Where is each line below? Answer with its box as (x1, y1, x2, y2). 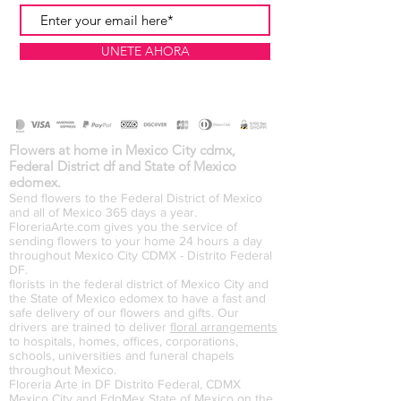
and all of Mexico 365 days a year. (9, 205, 197, 220)
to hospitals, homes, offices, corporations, (9, 334, 238, 349)
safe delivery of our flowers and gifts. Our (9, 305, 239, 320)
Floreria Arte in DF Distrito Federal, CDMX (9, 377, 241, 392)
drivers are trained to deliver (9, 320, 170, 335)
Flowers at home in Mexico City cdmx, (9, 141, 235, 159)
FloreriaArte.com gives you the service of (9, 219, 237, 235)
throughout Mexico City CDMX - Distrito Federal (9, 248, 272, 263)
